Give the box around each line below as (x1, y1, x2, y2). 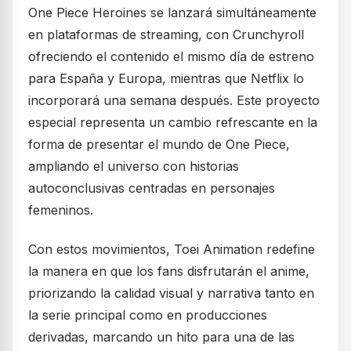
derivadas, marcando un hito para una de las (28, 329, 295, 346)
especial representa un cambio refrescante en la (28, 114, 317, 131)
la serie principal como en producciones (28, 307, 267, 324)
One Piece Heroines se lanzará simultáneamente (28, 5, 317, 21)
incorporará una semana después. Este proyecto (28, 92, 320, 109)
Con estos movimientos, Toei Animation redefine (28, 241, 315, 258)
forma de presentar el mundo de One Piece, (28, 136, 290, 153)
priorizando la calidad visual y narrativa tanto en (28, 285, 314, 302)
